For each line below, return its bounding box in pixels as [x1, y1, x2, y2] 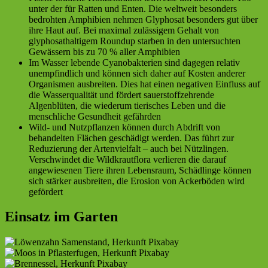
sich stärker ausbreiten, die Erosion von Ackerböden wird [29, 175, 245, 186]
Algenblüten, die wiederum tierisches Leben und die [29, 100, 226, 111]
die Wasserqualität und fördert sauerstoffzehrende [29, 89, 214, 100]
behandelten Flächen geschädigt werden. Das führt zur [29, 132, 234, 143]
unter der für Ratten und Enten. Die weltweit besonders [29, 3, 237, 14]
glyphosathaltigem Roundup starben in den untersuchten [29, 35, 240, 46]
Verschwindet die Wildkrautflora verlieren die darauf [29, 154, 226, 165]
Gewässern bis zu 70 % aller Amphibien [29, 46, 180, 57]
